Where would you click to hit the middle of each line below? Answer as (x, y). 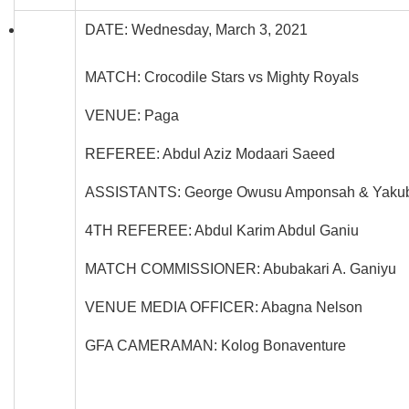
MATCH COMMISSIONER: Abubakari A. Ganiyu (241, 268)
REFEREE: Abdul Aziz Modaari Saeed (210, 153)
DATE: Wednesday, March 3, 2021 (196, 29)
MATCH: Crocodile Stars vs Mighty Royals (222, 77)
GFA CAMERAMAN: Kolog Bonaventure (215, 345)
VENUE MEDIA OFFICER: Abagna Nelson (224, 307)
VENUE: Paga (132, 115)
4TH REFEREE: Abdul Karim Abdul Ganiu (222, 230)
